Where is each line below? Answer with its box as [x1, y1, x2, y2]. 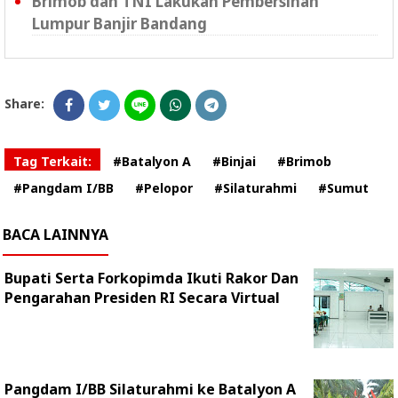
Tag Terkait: [13, 153, 92, 171]
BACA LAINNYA [3, 225, 108, 245]
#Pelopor [135, 179, 193, 197]
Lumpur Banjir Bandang [32, 13, 207, 35]
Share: [4, 95, 44, 113]
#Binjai [212, 153, 256, 171]
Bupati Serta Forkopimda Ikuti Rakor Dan [4, 268, 298, 289]
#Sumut [318, 179, 369, 197]
